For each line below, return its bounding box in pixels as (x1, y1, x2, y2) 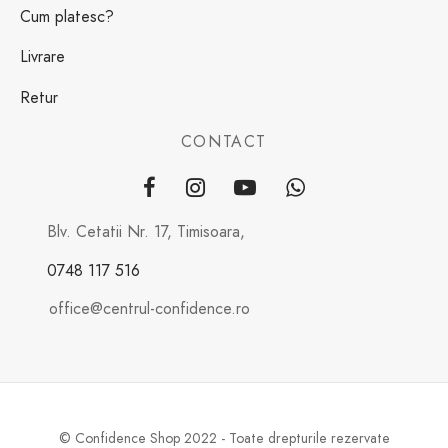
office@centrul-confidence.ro (44, 297, 250, 321)
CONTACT (180, 130, 268, 154)
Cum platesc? (20, 5, 114, 29)
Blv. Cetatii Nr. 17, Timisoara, (42, 220, 245, 244)
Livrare (20, 45, 65, 69)
